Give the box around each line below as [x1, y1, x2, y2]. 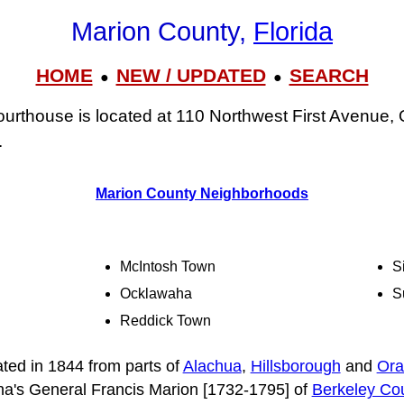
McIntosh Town [120, 259, 216, 275]
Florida [253, 17, 333, 47]
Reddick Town [120, 313, 212, 329]
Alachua [182, 356, 242, 375]
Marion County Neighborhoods [96, 185, 308, 201]
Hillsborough [250, 356, 341, 375]
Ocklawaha [120, 286, 193, 302]
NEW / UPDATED [115, 64, 266, 86]
